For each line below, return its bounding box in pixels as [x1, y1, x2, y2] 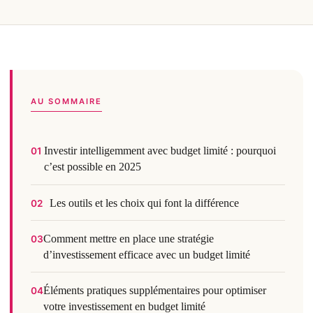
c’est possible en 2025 [44, 161, 142, 173]
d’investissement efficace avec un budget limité [43, 248, 250, 261]
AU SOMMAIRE [30, 96, 102, 107]
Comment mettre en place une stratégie [43, 232, 214, 245]
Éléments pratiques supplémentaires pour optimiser [43, 284, 266, 297]
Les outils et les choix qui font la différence [49, 196, 239, 209]
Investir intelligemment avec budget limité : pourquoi [44, 145, 277, 157]
